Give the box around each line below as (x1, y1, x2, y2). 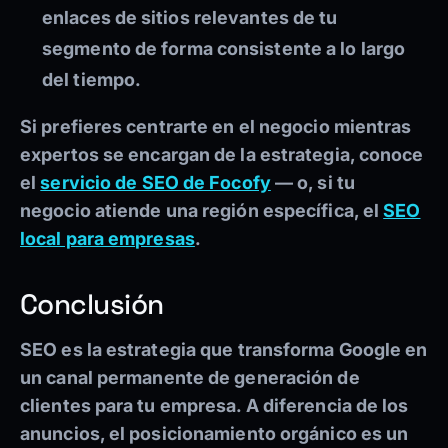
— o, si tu (270, 172, 355, 194)
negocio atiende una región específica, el (20, 200, 384, 222)
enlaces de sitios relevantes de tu (42, 7, 338, 29)
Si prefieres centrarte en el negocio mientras (20, 116, 412, 138)
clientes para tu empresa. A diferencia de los (20, 395, 409, 417)
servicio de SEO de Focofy (40, 172, 271, 194)
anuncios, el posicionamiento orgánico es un (20, 423, 409, 445)
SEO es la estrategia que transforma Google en (20, 339, 428, 361)
